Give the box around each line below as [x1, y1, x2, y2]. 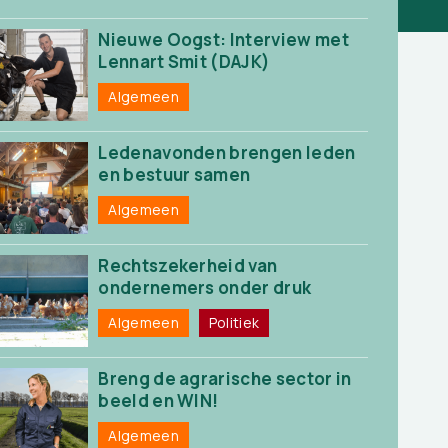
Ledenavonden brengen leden [98, 141, 356, 164]
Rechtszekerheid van [98, 254, 278, 277]
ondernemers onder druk [98, 276, 312, 299]
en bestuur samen [98, 163, 251, 186]
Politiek [208, 313, 260, 332]
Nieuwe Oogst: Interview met [98, 28, 349, 51]
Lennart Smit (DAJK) [98, 50, 271, 73]
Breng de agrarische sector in [98, 367, 352, 390]
